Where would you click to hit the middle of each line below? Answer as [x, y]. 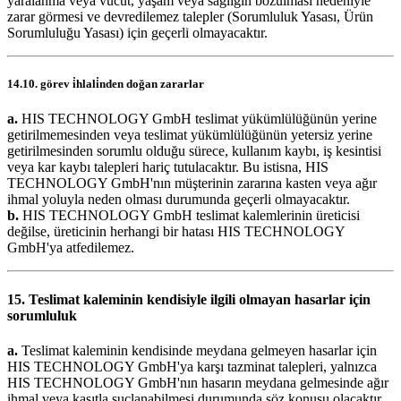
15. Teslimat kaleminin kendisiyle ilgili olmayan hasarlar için [189, 299]
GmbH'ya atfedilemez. [71, 248]
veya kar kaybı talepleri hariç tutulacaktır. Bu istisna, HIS [168, 167]
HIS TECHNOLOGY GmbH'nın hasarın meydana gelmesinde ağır [198, 382]
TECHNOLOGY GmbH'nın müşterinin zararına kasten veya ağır [192, 183]
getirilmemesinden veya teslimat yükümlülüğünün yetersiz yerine [190, 135]
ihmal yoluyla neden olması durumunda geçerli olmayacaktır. [179, 200]
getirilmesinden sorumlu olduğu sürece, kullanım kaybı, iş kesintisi [194, 151]
